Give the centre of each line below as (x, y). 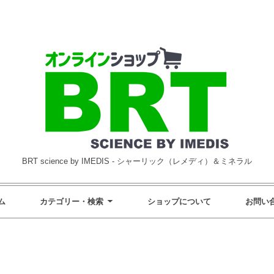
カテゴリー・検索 (71, 201)
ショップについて (179, 201)
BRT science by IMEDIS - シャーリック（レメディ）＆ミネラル (137, 161)
